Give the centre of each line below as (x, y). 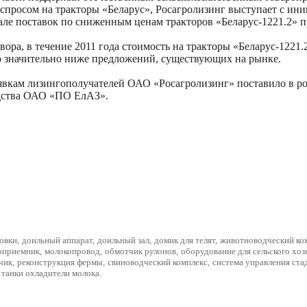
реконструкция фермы (60, 262)
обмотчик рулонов (140, 251)
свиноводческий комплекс (158, 262)
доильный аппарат (57, 240)
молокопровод (72, 251)
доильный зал (123, 240)
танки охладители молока (50, 273)
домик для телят (185, 240)
